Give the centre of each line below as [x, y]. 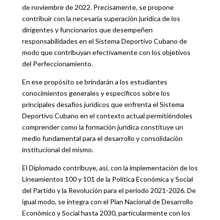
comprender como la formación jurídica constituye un [102, 127]
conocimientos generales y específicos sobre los [96, 93]
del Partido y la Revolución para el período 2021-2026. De [109, 191]
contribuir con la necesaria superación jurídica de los [101, 19]
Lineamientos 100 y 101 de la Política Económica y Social [107, 179]
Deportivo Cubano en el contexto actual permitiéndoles [107, 116]
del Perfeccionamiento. [57, 64]
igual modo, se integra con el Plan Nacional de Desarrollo [107, 202]
